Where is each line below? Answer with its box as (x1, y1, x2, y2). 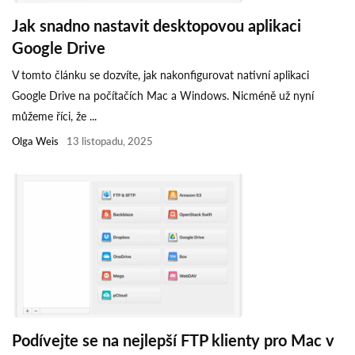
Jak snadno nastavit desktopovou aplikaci (12, 15, 301, 35)
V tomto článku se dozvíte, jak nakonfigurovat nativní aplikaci (12, 67, 309, 82)
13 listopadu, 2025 (67, 134, 153, 147)
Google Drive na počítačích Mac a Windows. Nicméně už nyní (12, 88, 314, 102)
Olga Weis (12, 134, 59, 147)
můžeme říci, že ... (12, 109, 97, 123)
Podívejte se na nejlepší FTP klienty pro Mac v (12, 330, 334, 349)
